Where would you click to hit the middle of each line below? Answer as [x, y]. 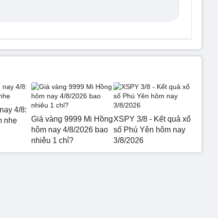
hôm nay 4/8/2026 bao [70, 130]
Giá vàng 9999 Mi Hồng [72, 119]
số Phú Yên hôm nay [149, 130]
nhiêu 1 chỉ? [52, 140]
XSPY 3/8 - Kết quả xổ [152, 119]
